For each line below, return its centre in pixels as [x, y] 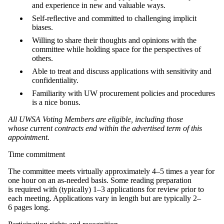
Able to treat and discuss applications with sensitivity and [122, 71]
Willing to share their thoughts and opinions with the [114, 40]
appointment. [30, 137]
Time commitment [36, 154]
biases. [42, 27]
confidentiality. [55, 80]
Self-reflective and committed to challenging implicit [114, 18]
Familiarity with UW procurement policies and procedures [123, 93]
